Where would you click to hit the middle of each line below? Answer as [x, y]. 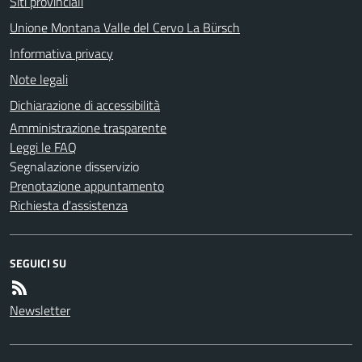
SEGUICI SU [38, 263]
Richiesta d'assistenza [69, 205]
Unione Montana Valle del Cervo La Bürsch [125, 27]
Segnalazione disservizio [74, 166]
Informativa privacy [61, 53]
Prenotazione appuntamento [87, 185]
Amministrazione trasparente [88, 127]
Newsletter [40, 310]
